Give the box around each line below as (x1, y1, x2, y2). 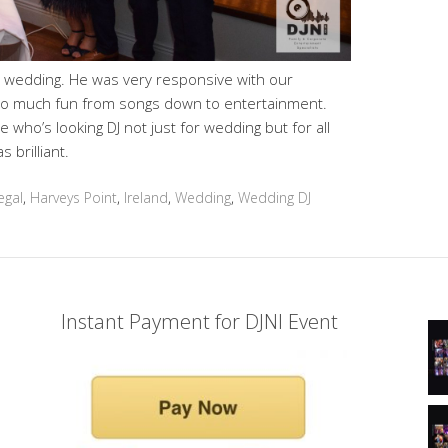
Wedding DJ (238, 188, 311, 208)
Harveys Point (30, 188, 117, 208)
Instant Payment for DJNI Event (60, 308, 338, 336)
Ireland (124, 188, 168, 208)
